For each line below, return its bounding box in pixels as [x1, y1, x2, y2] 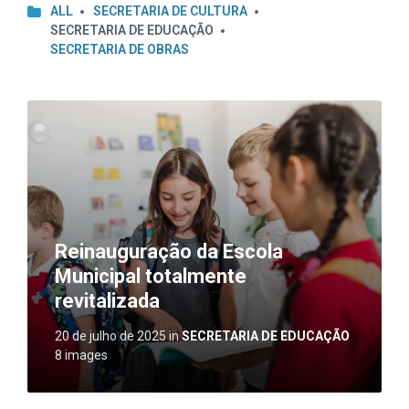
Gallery [26, 115, 70, 132]
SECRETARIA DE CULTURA [93, 4, 247, 18]
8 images [55, 348, 108, 362]
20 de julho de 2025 [55, 329, 169, 343]
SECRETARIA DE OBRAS [50, 42, 189, 57]
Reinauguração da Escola [55, 240, 283, 263]
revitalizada [55, 289, 160, 312]
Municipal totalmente [55, 265, 246, 288]
